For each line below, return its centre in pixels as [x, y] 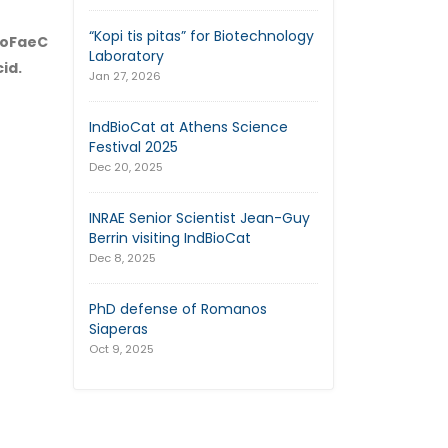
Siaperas [118, 329]
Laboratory [126, 56]
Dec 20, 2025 [126, 167]
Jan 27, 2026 [125, 76]
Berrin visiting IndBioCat [170, 238]
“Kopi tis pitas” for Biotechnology [201, 36]
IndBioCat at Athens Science [188, 127]
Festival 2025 [133, 147]
